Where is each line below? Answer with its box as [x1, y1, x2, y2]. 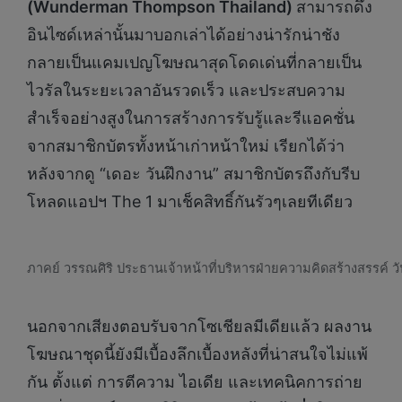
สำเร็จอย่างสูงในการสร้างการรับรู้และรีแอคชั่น [27, 109, 354, 128]
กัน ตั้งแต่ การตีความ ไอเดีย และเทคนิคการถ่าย [27, 372, 363, 392]
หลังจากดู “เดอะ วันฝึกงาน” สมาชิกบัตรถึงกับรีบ [27, 164, 360, 184]
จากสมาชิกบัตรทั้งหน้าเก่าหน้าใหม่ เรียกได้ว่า [27, 136, 345, 156]
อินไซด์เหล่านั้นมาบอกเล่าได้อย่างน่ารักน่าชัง [27, 25, 340, 45]
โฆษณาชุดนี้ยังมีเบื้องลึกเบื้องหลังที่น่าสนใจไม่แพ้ [27, 345, 368, 364]
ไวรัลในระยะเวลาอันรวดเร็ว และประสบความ [27, 81, 345, 100]
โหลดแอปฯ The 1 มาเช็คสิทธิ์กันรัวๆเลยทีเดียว [27, 192, 353, 212]
